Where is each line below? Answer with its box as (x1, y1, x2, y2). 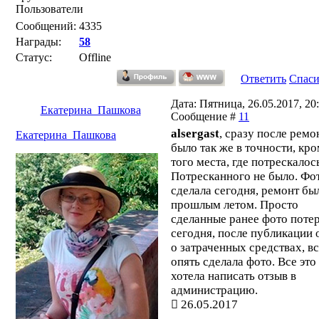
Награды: (16, 36, 61, 48)
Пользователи (16, 3, 83, 15)
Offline (79, 51, 111, 63)
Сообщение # (171, 110, 239, 122)
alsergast (171, 127, 219, 140)
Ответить (241, 73, 286, 85)
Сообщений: (16, 20, 76, 32)
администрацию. (171, 283, 258, 297)
